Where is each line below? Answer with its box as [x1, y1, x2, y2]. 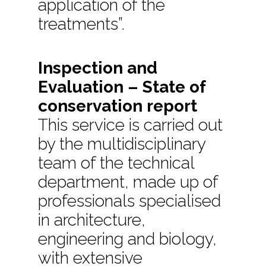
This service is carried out [38, 115, 223, 135]
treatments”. [38, 14, 125, 34]
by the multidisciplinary [38, 134, 206, 154]
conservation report [38, 96, 198, 116]
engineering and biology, [38, 229, 217, 249]
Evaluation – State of [38, 77, 206, 97]
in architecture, [38, 210, 146, 230]
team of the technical [38, 153, 195, 173]
